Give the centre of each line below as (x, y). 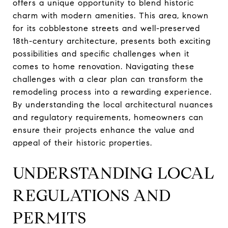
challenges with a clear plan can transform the (108, 79)
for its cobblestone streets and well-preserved (106, 28)
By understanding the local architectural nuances (113, 105)
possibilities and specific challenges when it (101, 54)
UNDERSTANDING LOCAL (114, 173)
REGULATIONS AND (92, 195)
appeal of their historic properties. (82, 143)
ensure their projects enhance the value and (104, 130)
